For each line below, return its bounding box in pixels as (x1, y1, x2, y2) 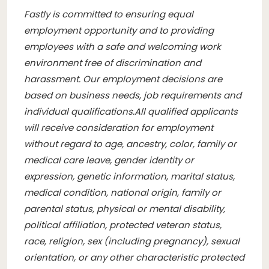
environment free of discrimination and (24, 56, 201, 69)
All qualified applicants (134, 104, 238, 118)
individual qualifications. (24, 104, 134, 118)
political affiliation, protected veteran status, (24, 218, 222, 231)
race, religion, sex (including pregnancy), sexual (24, 234, 240, 247)
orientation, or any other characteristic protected (24, 250, 244, 264)
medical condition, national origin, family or (24, 186, 221, 199)
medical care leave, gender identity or (24, 153, 194, 166)
